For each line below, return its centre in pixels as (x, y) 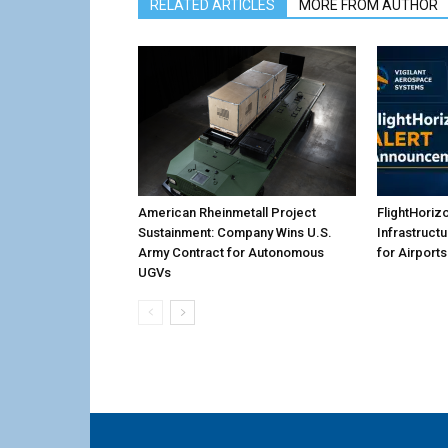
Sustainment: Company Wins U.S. (235, 233)
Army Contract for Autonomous (231, 253)
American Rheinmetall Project (227, 213)
